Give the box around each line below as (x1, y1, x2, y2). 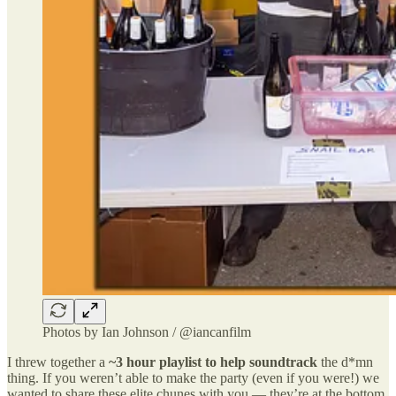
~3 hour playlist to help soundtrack (109, 354, 317, 369)
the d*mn (317, 354, 373, 369)
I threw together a (7, 354, 109, 369)
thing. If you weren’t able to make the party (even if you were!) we (7, 369, 379, 385)
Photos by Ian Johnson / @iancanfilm (42, 324, 251, 339)
